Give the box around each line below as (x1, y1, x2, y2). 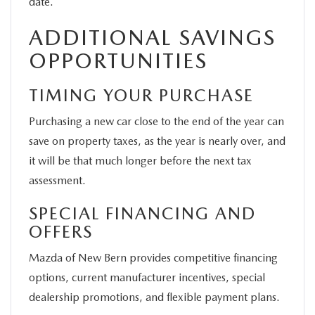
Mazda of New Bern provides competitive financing (29, 250, 278, 264)
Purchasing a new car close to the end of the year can (29, 114, 284, 128)
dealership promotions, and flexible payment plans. (29, 290, 280, 304)
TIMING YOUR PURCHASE (29, 84, 254, 105)
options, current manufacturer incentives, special (29, 270, 265, 284)
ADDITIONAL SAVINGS (29, 24, 276, 50)
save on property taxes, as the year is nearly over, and (29, 134, 285, 148)
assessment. (29, 173, 86, 187)
